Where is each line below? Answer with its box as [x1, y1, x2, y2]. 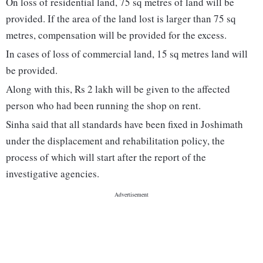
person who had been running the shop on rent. [6, 99, 201, 113]
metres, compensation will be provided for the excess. [6, 28, 227, 42]
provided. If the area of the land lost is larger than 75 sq [6, 12, 236, 26]
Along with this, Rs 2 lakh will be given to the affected [6, 82, 230, 96]
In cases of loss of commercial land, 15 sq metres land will [6, 47, 248, 61]
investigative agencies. [6, 167, 99, 181]
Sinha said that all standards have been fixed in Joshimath [6, 117, 243, 131]
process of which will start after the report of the [6, 150, 206, 164]
